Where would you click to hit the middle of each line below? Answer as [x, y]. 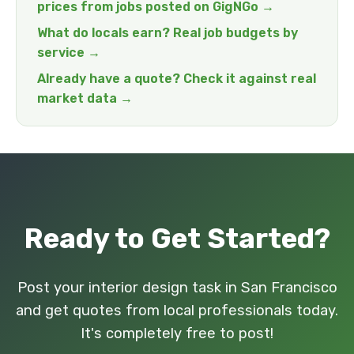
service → [69, 53]
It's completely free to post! [177, 333]
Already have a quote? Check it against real [177, 79]
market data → [85, 98]
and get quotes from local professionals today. [177, 311]
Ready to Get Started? [177, 239]
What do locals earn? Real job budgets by [168, 33]
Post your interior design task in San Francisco [177, 288]
